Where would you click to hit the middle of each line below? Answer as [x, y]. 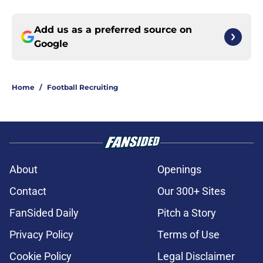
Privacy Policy [41, 235]
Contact [28, 191]
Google [51, 44]
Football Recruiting [82, 87]
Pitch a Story [187, 213]
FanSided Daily [44, 213]
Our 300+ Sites [191, 191]
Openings [179, 170]
